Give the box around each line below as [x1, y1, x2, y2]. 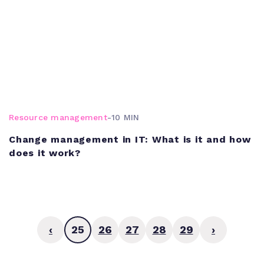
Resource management [9, 112, 107, 122]
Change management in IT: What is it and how [9, 133, 251, 145]
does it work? [9, 147, 81, 159]
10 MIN [111, 112, 140, 122]
